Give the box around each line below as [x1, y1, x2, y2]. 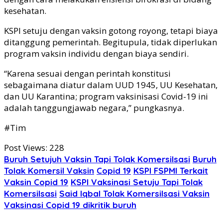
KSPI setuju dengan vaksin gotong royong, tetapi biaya [4, 25, 218, 37]
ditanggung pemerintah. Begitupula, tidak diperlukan [4, 36, 217, 48]
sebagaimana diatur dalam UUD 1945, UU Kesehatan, [4, 79, 218, 91]
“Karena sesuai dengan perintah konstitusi [4, 68, 171, 80]
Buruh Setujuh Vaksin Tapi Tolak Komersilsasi [4, 154, 190, 165]
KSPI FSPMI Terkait [133, 165, 208, 176]
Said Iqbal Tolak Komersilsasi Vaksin [59, 188, 210, 199]
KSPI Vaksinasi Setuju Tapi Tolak [71, 177, 203, 188]
